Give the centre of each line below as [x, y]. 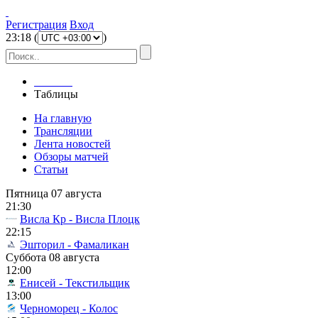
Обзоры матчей [71, 157]
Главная [53, 81]
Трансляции [63, 131]
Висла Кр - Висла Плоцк [80, 219]
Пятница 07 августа [54, 193]
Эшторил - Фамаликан [75, 245]
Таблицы [56, 94]
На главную [63, 118]
